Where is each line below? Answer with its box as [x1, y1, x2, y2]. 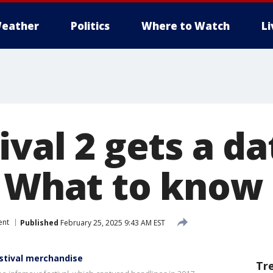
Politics [71, 19, 110, 33]
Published [20, 217, 58, 228]
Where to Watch [141, 19, 230, 33]
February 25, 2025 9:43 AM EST [58, 217, 165, 228]
